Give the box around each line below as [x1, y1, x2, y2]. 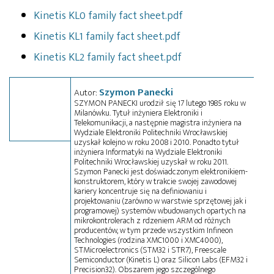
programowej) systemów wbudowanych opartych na [74, 203, 246, 218]
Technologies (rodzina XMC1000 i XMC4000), [74, 232, 223, 247]
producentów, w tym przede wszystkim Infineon [74, 223, 233, 237]
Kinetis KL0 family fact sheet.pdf [34, 6, 183, 25]
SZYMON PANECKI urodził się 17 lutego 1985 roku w [74, 95, 246, 110]
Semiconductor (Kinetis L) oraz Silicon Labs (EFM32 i [74, 252, 248, 267]
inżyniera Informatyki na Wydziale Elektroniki [74, 144, 222, 159]
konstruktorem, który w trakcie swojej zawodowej [74, 174, 237, 188]
